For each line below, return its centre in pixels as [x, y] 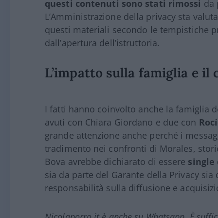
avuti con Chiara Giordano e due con [122, 122]
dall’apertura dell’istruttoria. [102, 43]
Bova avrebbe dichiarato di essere [117, 162]
